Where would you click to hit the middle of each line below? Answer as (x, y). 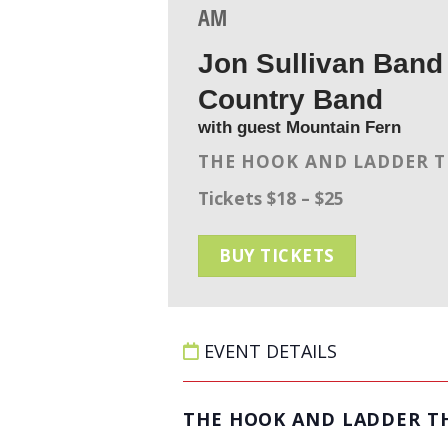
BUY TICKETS (277, 255)
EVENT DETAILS (268, 350)
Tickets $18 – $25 (271, 197)
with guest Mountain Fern (299, 126)
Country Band (290, 99)
